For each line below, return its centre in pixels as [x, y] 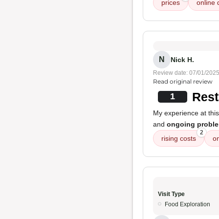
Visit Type [171, 194]
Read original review [183, 81]
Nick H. [182, 59]
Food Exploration [187, 204]
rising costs [179, 138]
